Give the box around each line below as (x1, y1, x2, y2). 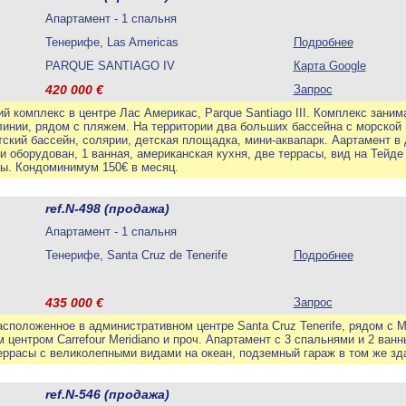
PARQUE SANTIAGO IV (44, 59, 175, 72)
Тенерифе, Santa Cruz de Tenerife (44, 248, 238, 262)
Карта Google (293, 59, 366, 72)
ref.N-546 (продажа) (44, 387, 169, 401)
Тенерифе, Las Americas (44, 35, 189, 49)
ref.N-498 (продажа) (44, 201, 169, 216)
